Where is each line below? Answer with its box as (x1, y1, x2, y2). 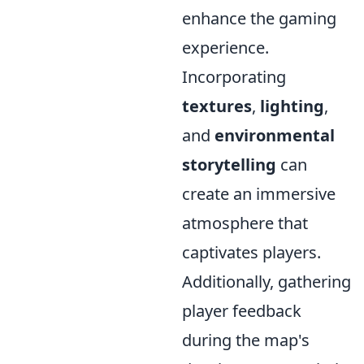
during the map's (182, 329, 310, 351)
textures (182, 95, 252, 117)
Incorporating (182, 66, 286, 88)
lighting (260, 95, 324, 117)
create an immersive (182, 183, 336, 205)
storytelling (182, 154, 276, 175)
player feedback (182, 300, 301, 322)
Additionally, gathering (182, 271, 351, 292)
